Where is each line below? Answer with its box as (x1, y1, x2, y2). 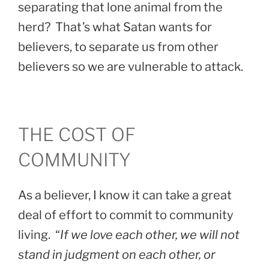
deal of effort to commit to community (18, 208, 234, 223)
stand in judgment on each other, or (18, 247, 216, 262)
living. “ (18, 228, 60, 243)
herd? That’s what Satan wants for (18, 19, 212, 34)
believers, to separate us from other (18, 39, 219, 54)
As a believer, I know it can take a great (18, 188, 232, 203)
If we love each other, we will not (60, 228, 240, 243)
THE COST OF (18, 123, 136, 145)
